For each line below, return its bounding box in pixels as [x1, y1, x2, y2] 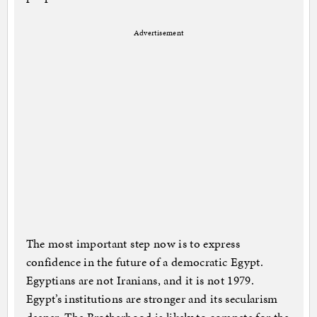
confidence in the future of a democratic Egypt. [25, 253, 263, 271]
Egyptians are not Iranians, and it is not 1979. [25, 272, 254, 289]
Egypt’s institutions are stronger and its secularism [25, 290, 278, 308]
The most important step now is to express [25, 235, 240, 253]
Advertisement [133, 28, 184, 39]
